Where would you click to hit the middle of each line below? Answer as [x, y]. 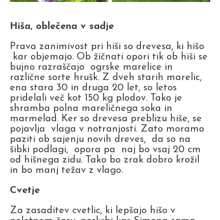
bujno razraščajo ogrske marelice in [91, 68]
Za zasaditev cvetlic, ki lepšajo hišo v [93, 211]
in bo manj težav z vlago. [66, 171]
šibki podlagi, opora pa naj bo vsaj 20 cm [105, 150]
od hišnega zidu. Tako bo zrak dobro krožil [105, 160]
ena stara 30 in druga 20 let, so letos [93, 88]
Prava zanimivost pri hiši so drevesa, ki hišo [107, 47]
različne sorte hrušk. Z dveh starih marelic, [106, 78]
